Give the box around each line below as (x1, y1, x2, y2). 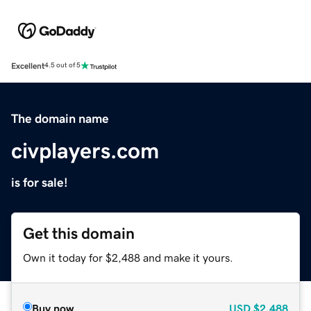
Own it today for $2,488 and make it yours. (23, 251, 233, 263)
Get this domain (23, 225, 135, 242)
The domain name (11, 112, 109, 125)
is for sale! (11, 176, 68, 189)
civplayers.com (11, 139, 159, 162)
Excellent (11, 61, 44, 70)
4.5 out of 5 (44, 62, 81, 69)
